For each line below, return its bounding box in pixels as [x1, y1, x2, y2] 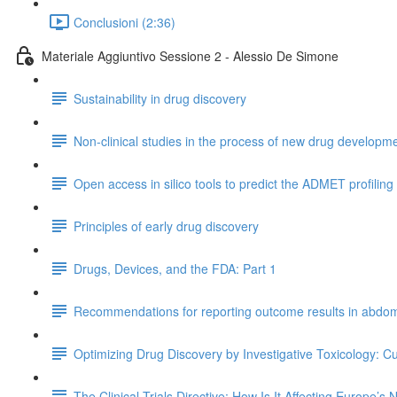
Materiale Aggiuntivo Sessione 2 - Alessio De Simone [42, 46, 339, 65]
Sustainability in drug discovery [74, 89, 246, 107]
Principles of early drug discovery [74, 216, 259, 235]
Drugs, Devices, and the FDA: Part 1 [74, 259, 276, 277]
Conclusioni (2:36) [74, 12, 175, 31]
